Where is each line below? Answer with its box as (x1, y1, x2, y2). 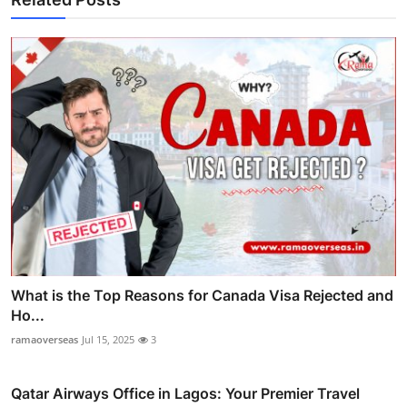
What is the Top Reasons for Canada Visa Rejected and (11, 285, 393, 304)
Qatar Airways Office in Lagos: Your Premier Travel (11, 383, 360, 402)
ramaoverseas (11, 332, 78, 346)
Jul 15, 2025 (82, 332, 134, 346)
